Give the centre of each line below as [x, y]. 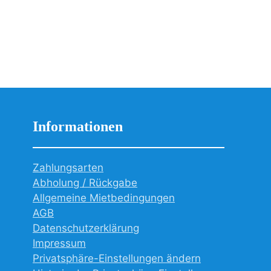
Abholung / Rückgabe [85, 183]
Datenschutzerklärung [86, 228]
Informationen [78, 127]
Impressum [59, 243]
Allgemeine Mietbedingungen [104, 198]
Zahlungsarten [68, 168]
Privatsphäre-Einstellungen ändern [117, 259]
